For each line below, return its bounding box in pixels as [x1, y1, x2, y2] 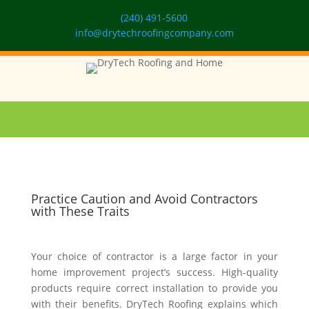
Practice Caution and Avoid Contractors [30, 190, 258, 207]
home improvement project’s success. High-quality [30, 266, 279, 279]
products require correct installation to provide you [30, 281, 279, 295]
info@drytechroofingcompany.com [74, 26, 234, 39]
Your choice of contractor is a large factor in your [30, 250, 279, 263]
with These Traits [30, 203, 130, 219]
